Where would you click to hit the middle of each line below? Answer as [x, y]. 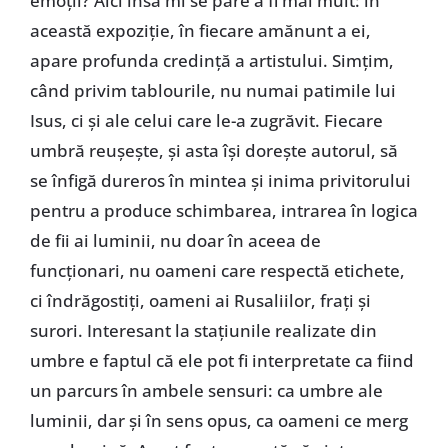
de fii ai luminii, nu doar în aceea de [175, 240]
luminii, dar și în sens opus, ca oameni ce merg [218, 420]
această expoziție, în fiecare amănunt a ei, [200, 30]
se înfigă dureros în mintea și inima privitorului [220, 180]
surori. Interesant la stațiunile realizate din [203, 330]
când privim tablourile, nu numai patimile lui [212, 90]
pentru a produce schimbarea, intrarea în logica [223, 210]
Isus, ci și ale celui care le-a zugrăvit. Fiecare [206, 120]
